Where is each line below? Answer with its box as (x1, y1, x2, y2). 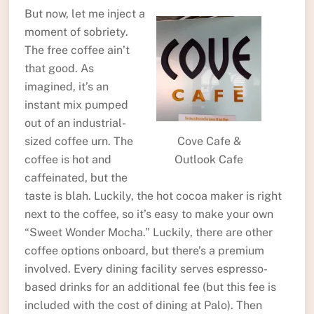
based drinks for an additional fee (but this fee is (24, 280, 276, 294)
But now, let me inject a (24, 6, 145, 20)
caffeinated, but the (24, 170, 128, 184)
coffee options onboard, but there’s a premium (24, 243, 264, 257)
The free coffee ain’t (24, 43, 130, 57)
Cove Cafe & (177, 134, 241, 148)
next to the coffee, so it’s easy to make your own (24, 207, 273, 221)
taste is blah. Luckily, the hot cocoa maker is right (24, 189, 282, 203)
